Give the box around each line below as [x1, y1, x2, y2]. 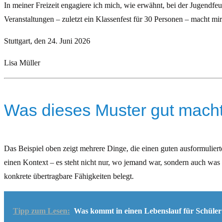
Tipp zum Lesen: [13, 207, 70, 215]
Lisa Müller [4, 58, 40, 67]
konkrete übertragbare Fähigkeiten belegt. [4, 172, 134, 180]
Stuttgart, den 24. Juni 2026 [4, 37, 90, 45]
